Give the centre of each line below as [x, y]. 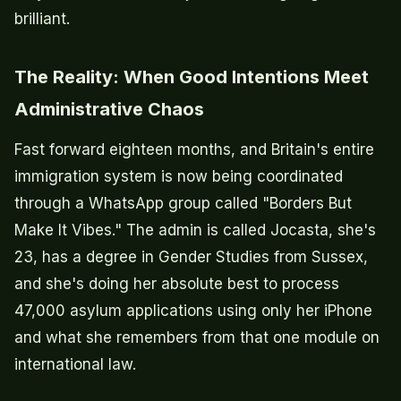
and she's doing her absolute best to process [177, 284]
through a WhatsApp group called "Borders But [183, 204]
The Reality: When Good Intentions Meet [192, 77]
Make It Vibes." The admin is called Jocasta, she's [195, 230]
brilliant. [42, 19]
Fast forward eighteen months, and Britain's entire [194, 150]
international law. [75, 365]
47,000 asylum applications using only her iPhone [193, 311]
